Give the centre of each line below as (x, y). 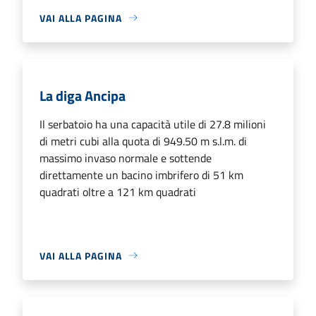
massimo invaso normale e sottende (126, 158)
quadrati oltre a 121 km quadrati (118, 192)
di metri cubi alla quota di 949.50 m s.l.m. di (143, 141)
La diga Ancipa (83, 95)
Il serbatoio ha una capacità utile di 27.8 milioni (153, 124)
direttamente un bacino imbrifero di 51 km (141, 175)
